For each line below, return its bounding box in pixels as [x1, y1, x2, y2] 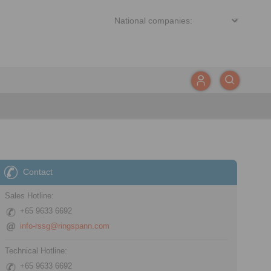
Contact [23, 167, 53, 177]
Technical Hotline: [5, 246, 68, 255]
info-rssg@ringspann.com [20, 221, 110, 230]
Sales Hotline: [5, 191, 54, 200]
